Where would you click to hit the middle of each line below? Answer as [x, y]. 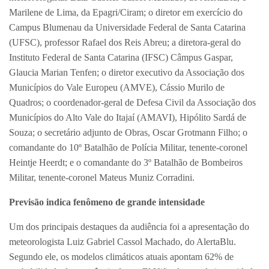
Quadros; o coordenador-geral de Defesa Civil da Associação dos [132, 103]
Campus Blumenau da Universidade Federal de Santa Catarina [127, 28]
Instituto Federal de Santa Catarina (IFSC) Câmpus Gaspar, [121, 58]
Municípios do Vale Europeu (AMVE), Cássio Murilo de [117, 88]
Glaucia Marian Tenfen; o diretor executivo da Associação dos [127, 73]
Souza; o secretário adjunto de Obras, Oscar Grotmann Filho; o [128, 133]
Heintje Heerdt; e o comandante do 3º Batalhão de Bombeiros [126, 163]
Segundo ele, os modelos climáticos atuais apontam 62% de [121, 257]
